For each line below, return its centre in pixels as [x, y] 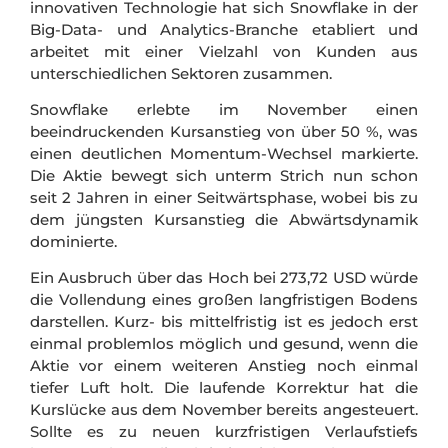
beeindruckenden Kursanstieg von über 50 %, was [224, 131]
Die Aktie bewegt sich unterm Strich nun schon [224, 175]
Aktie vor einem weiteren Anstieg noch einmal [224, 366]
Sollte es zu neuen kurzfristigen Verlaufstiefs [224, 432]
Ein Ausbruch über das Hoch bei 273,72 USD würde [224, 278]
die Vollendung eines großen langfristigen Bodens [224, 300]
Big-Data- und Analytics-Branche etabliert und [224, 29]
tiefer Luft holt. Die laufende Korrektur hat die [224, 388]
